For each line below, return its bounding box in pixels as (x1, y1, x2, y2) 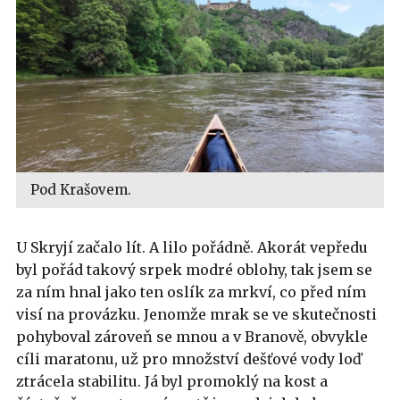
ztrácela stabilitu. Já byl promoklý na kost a (16, 371, 328, 390)
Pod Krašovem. (30, 180, 131, 198)
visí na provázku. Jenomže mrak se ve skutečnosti (16, 304, 377, 323)
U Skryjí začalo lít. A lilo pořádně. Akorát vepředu (16, 237, 368, 256)
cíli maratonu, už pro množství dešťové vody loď (16, 349, 362, 368)
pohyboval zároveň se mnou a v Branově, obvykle (16, 327, 368, 346)
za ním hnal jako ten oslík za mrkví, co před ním (16, 282, 366, 301)
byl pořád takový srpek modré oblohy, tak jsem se (16, 260, 372, 279)
